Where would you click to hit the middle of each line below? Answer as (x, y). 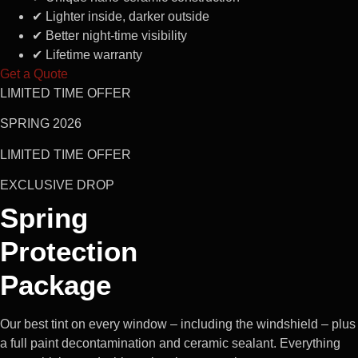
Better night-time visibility (115, 35)
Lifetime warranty (92, 54)
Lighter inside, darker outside (126, 16)
